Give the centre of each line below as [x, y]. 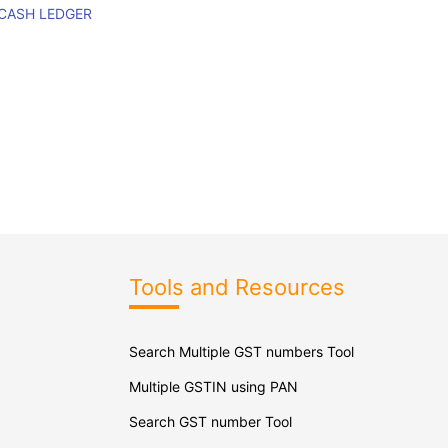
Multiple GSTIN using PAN [213, 386]
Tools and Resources [236, 287]
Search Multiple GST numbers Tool [241, 351]
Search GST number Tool [210, 421]
